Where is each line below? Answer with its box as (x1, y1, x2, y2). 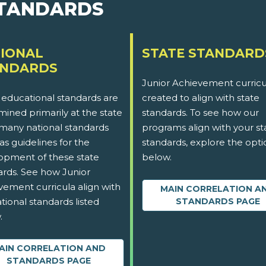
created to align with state (142, 92, 259, 104)
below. (142, 151, 172, 163)
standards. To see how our (142, 107, 259, 119)
